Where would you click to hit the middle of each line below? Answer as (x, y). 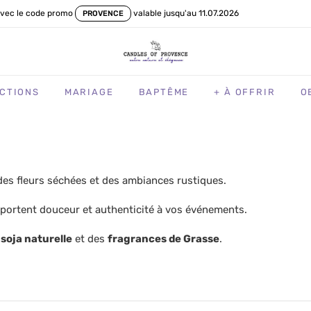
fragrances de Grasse (163, 239)
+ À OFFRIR (245, 92)
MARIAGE (89, 92)
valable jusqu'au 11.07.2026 (186, 13)
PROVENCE (103, 14)
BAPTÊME (164, 92)
